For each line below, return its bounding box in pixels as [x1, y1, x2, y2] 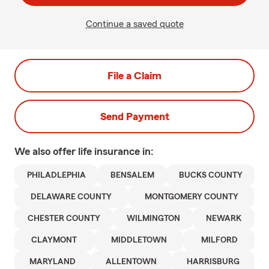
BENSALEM [110, 171, 154, 180]
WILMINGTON [126, 214, 180, 223]
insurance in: [94, 146, 154, 157]
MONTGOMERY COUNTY [144, 193, 238, 201]
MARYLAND [29, 258, 76, 266]
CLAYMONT [31, 236, 77, 244]
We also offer [14, 146, 78, 157]
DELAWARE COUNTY [31, 193, 112, 201]
